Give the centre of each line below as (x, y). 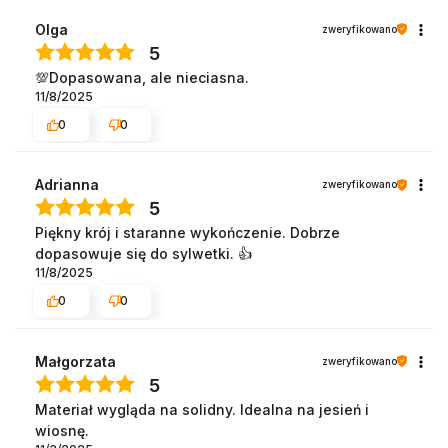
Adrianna (67, 185)
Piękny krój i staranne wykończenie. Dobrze (187, 233)
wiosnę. (62, 430)
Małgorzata (75, 361)
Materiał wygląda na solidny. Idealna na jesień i (202, 409)
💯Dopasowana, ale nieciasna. (142, 77)
